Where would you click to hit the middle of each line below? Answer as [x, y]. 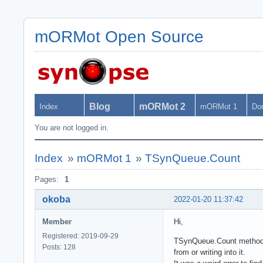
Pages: [47, 179]
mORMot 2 [162, 107]
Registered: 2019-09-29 [80, 236]
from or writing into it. [210, 252]
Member [57, 221]
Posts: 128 [59, 247]
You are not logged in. [72, 128]
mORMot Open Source [119, 37]
